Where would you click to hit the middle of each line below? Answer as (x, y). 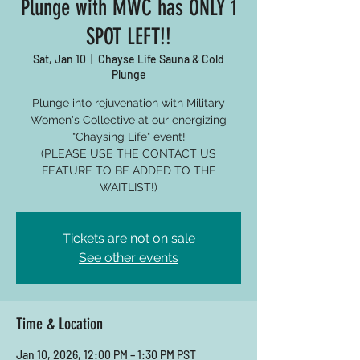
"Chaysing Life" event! (129, 137)
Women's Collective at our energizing (129, 120)
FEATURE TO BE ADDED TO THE (129, 170)
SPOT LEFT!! (129, 37)
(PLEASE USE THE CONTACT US (129, 153)
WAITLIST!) (129, 187)
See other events (129, 258)
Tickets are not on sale (129, 238)
